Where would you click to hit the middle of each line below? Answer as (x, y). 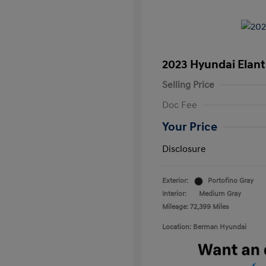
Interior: (174, 194)
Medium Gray (220, 194)
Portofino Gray (231, 181)
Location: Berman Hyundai (204, 227)
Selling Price (188, 85)
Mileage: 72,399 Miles (195, 207)
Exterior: (175, 181)
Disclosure (184, 149)
